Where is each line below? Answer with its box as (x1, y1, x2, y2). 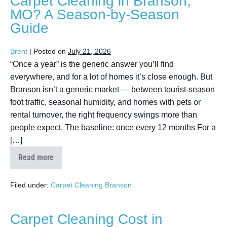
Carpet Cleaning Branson (51, 180, 132, 189)
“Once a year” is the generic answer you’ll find (10, 59, 174, 68)
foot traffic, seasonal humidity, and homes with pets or (10, 97, 201, 106)
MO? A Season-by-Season (10, 6, 179, 22)
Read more (18, 152, 54, 162)
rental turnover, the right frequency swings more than (10, 110, 197, 119)
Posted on (33, 47, 66, 55)
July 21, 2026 (68, 47, 111, 55)
